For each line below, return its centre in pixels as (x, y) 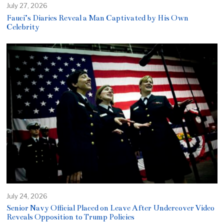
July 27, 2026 (27, 6)
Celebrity (23, 27)
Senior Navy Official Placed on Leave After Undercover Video (111, 208)
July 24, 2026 (27, 196)
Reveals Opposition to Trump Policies (71, 217)
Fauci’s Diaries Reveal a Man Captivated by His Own (98, 18)
